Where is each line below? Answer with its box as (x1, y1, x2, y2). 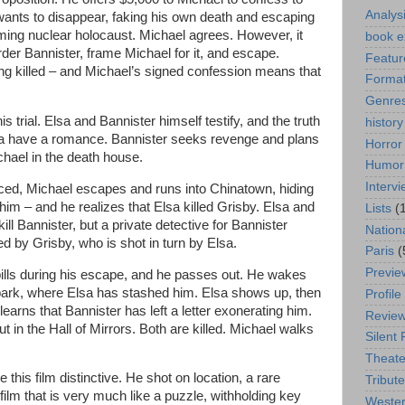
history (365, 115, 403, 129)
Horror (365, 137, 402, 151)
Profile (365, 287, 401, 301)
